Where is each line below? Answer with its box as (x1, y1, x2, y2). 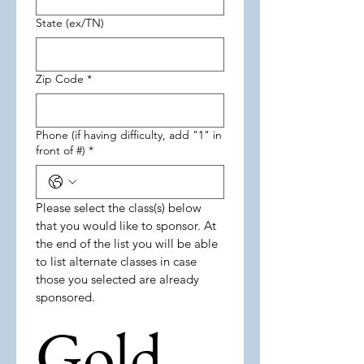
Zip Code (36, 71, 84, 86)
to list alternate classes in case (36, 253, 197, 269)
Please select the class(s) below (36, 200, 201, 215)
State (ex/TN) (36, 15, 104, 30)
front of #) (36, 143, 85, 158)
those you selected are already (36, 271, 199, 287)
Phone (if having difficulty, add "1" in (36, 128, 222, 142)
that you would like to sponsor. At (36, 218, 216, 233)
